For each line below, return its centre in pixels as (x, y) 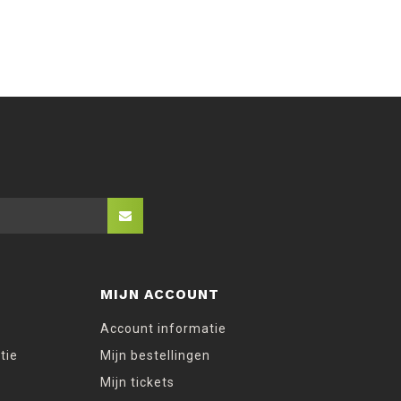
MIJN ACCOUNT (160, 294)
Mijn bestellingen (155, 355)
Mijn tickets (137, 382)
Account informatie (163, 328)
